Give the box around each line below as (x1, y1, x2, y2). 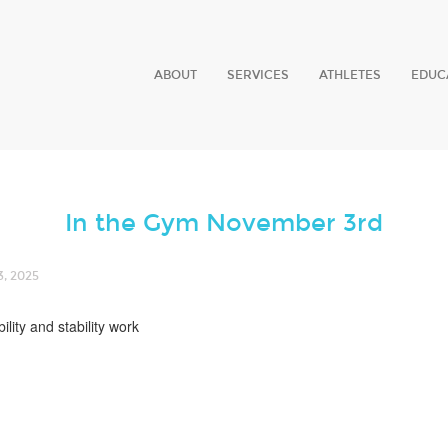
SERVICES (227, 68, 289, 82)
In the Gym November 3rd (65, 209, 383, 237)
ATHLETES (319, 68, 381, 82)
